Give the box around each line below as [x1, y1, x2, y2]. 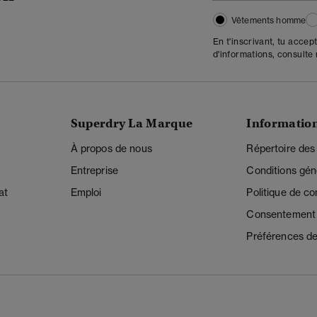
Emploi [70, 186, 102, 200]
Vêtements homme [231, 15, 306, 26]
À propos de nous [70, 142, 152, 156]
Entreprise [70, 164, 118, 178]
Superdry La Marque [70, 116, 193, 132]
